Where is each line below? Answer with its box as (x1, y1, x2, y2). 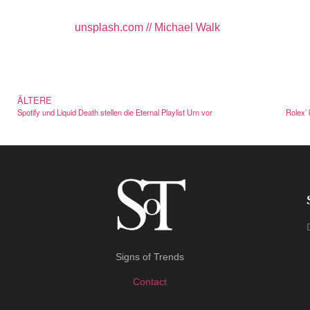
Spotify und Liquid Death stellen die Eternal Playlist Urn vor (17, 107, 212, 118)
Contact (133, 275, 167, 287)
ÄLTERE (17, 93, 52, 107)
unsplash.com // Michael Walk (75, 21, 220, 33)
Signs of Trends (116, 251, 185, 263)
